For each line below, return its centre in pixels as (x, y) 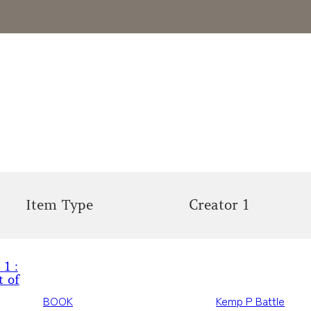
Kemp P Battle (251, 301)
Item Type (59, 205)
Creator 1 (219, 205)
